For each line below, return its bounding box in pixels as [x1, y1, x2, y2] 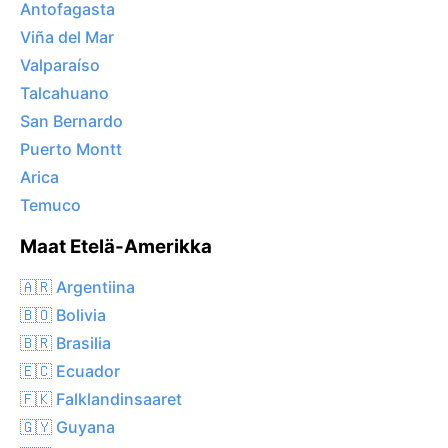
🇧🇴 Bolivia [20, 304, 106, 325]
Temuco [20, 195, 81, 216]
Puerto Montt [20, 139, 122, 160]
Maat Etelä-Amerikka [20, 235, 212, 259]
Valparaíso [20, 55, 100, 76]
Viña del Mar [20, 27, 114, 48]
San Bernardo [20, 111, 123, 132]
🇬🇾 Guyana [20, 416, 115, 437]
